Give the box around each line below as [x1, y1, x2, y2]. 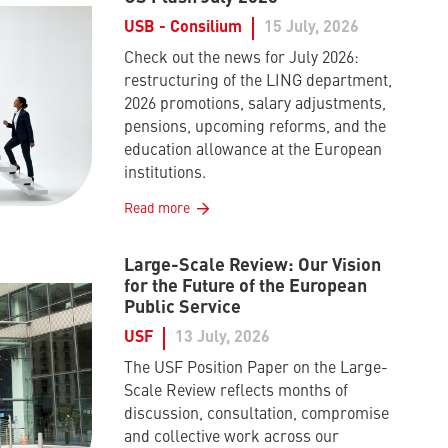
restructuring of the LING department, [124, 73, 392, 90]
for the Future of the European [124, 277, 367, 296]
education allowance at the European [124, 142, 382, 159]
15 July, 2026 [264, 19, 359, 36]
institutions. [124, 165, 206, 182]
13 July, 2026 [175, 329, 270, 346]
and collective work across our [124, 429, 339, 446]
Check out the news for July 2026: [124, 50, 359, 67]
